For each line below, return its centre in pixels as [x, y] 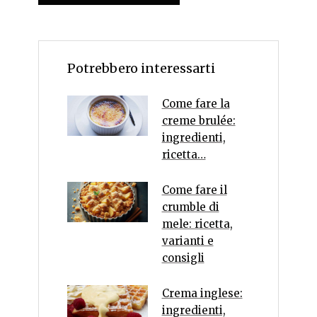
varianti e [188, 241]
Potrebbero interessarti [141, 68]
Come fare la [196, 103]
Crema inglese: [202, 293]
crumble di [190, 207]
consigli [183, 258]
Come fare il [194, 190]
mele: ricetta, [197, 224]
